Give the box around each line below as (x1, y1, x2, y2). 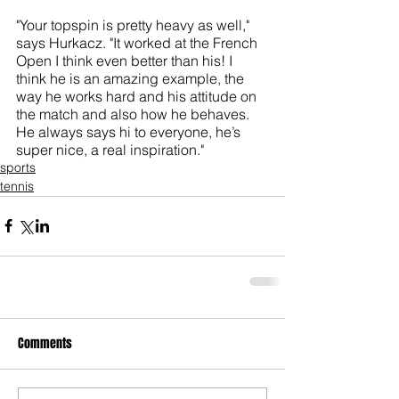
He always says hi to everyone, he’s (16, 122, 244, 141)
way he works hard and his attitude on (16, 86, 260, 105)
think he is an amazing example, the (16, 69, 248, 87)
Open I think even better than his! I (16, 51, 236, 69)
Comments (18, 333, 72, 353)
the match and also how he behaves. (16, 104, 253, 123)
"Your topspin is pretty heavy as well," (16, 15, 253, 34)
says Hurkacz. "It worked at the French (16, 33, 261, 52)
